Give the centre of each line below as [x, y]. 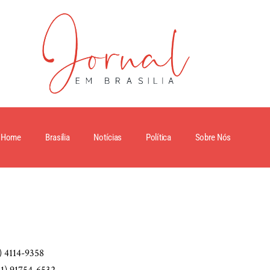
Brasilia [57, 137]
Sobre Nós [213, 137]
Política [159, 137]
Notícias [108, 137]
